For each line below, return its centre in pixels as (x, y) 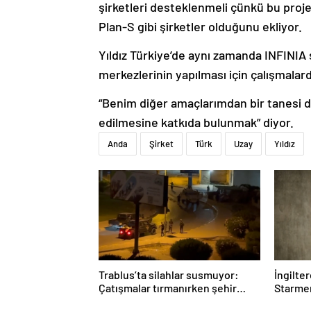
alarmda (118, 301)
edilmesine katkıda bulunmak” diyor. (196, 123)
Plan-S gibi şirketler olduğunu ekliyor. (200, 27)
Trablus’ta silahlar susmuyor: (169, 275)
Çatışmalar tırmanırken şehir (168, 288)
